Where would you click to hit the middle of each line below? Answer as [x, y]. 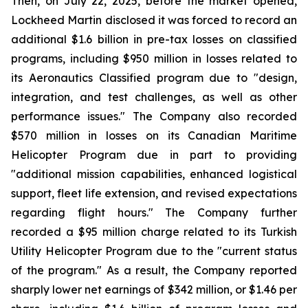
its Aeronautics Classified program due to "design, [154, 78]
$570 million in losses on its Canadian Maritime [154, 135]
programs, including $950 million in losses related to [154, 58]
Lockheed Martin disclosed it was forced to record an [154, 20]
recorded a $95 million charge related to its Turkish [154, 232]
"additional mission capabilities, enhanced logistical [154, 174]
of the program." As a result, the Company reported [154, 270]
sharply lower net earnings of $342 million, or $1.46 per [154, 289]
